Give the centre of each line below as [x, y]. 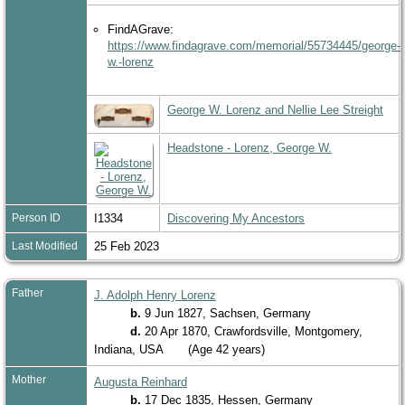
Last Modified [45, 245]
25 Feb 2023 [128, 246]
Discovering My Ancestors [236, 218]
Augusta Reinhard [141, 381]
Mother [29, 379]
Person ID [36, 217]
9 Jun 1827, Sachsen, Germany [228, 313]
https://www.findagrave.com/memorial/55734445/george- [254, 45]
